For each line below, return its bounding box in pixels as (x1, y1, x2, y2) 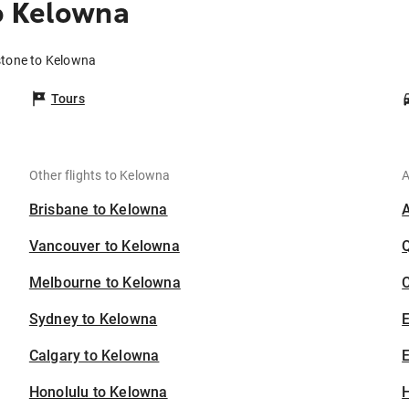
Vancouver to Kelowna (28, 237, 180, 256)
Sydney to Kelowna (28, 310, 158, 329)
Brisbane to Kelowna (28, 201, 168, 219)
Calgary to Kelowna (28, 347, 160, 365)
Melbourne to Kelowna (28, 274, 181, 292)
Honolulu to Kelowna (28, 383, 168, 402)
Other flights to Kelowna (28, 168, 171, 184)
